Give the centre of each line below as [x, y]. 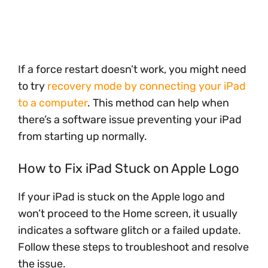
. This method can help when [158, 103]
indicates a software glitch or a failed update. [130, 230]
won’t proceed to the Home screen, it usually [128, 214]
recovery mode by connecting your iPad [147, 86]
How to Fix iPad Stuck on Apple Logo [129, 168]
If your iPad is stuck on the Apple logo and [121, 197]
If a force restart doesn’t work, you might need [132, 69]
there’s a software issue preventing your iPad [130, 120]
